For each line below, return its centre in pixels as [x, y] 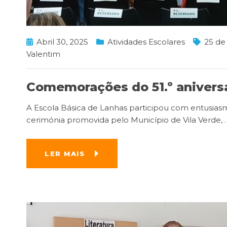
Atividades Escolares [146, 42]
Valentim [43, 54]
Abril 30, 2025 [62, 42]
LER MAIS [65, 153]
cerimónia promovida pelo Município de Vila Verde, [125, 120]
